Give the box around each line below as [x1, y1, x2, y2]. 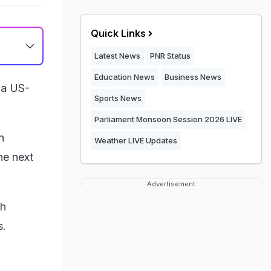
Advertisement [147, 180, 195, 188]
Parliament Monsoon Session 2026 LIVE [94, 114, 242, 124]
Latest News [94, 51, 140, 60]
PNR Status [150, 51, 191, 60]
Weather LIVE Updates [94, 135, 177, 145]
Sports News [94, 93, 142, 103]
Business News [165, 72, 221, 82]
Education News [94, 72, 155, 82]
